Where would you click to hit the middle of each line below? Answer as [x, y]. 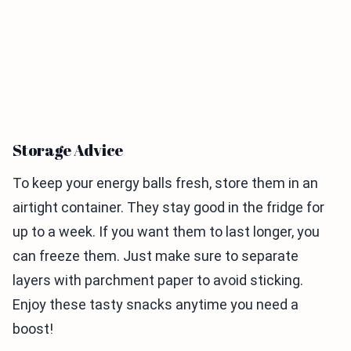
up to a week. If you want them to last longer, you [166, 231]
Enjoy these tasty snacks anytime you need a [156, 304]
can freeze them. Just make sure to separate [156, 255]
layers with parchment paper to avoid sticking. [158, 280]
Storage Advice [68, 150]
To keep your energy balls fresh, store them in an [165, 183]
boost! [33, 328]
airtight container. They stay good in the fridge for [168, 207]
